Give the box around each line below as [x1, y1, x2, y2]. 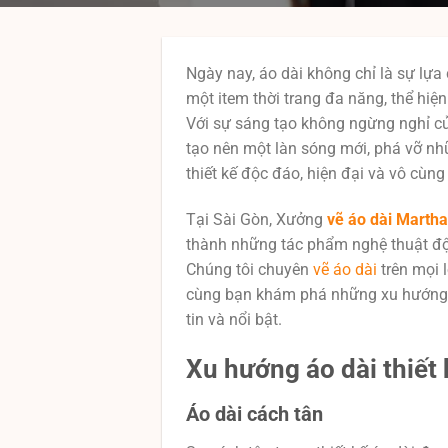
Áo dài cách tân [186, 402, 323, 427]
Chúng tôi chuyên [186, 259, 313, 279]
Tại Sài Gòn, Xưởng [186, 209, 327, 229]
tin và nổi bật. [186, 309, 282, 329]
